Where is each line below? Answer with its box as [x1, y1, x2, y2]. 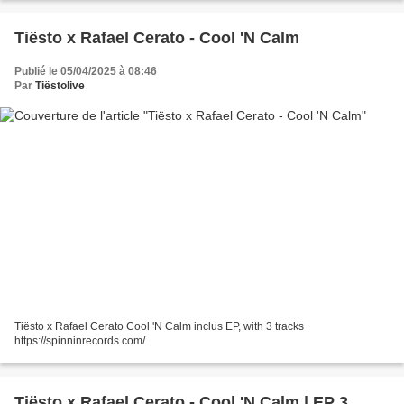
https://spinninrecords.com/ [14, 335, 145, 348]
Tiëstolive [35, 78, 85, 92]
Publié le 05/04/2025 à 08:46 [14, 64, 157, 78]
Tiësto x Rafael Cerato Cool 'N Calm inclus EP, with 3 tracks [14, 320, 304, 334]
